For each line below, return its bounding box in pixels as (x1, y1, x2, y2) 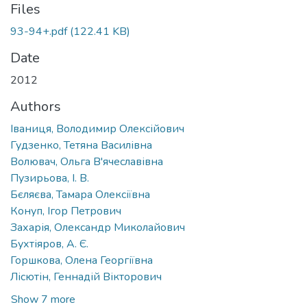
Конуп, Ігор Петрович (10, 203, 121, 219)
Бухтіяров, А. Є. (10, 236, 88, 251)
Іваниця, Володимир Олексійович (10, 121, 184, 136)
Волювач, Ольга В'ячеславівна (10, 153, 163, 169)
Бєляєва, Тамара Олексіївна (10, 186, 150, 202)
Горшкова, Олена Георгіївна (10, 252, 153, 268)
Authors (10, 97, 61, 116)
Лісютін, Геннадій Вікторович (10, 269, 162, 284)
